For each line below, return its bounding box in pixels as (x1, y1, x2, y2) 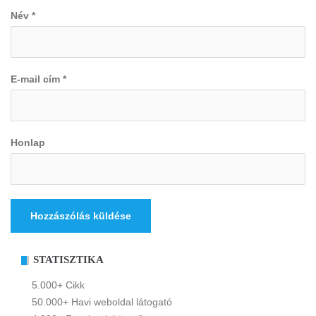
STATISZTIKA (33, 254, 104, 265)
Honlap (11, 137, 45, 148)
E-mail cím (11, 73, 63, 85)
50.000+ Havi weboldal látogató (32, 296, 172, 308)
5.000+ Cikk (32, 279, 85, 291)
